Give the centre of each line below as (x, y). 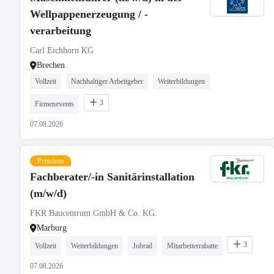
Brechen (51, 65)
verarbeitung (61, 31)
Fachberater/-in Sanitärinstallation (112, 177)
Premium (50, 161)
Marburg (52, 228)
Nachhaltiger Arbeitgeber (107, 81)
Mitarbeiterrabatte (192, 246)
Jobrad (143, 246)
